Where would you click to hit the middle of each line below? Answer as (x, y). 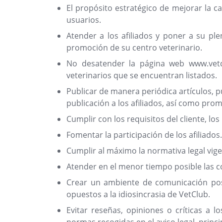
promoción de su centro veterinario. (134, 48)
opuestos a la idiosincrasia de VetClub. (138, 194)
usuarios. (84, 20)
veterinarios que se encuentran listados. (142, 75)
